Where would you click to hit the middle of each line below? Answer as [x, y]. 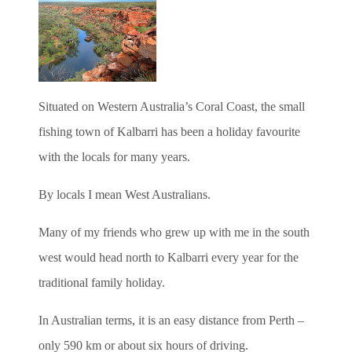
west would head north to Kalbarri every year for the [169, 258]
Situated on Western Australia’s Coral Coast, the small [172, 107]
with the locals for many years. [114, 157]
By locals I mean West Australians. [125, 195]
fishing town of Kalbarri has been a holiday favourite [169, 132]
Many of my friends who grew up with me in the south [174, 233]
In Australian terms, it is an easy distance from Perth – [171, 321]
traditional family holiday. [102, 283]
